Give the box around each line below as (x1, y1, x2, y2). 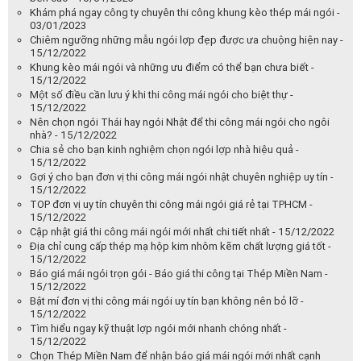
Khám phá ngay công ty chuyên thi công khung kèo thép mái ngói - (30, 6, 340, 19)
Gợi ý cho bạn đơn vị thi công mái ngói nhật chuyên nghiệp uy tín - (30, 170, 334, 183)
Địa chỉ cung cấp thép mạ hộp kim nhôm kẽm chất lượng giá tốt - (30, 239, 331, 252)
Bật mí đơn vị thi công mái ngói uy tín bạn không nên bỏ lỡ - (30, 294, 304, 307)
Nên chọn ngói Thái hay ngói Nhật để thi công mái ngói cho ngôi (30, 115, 330, 128)
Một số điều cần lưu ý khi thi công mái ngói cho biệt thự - (30, 88, 293, 101)
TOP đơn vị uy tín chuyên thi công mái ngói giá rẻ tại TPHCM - (30, 197, 313, 210)
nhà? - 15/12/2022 (30, 128, 117, 141)
